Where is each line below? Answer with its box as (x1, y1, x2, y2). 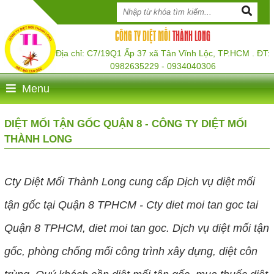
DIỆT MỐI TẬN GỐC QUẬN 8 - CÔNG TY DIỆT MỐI (4, 117, 247, 130)
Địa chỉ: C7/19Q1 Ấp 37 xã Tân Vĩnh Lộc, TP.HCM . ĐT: (56, 48, 270, 59)
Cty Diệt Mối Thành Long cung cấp (4, 175, 177, 188)
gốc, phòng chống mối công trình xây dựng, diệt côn (4, 245, 257, 257)
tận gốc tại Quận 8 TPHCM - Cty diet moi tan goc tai (4, 198, 258, 211)
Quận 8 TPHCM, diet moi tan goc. (4, 221, 172, 234)
